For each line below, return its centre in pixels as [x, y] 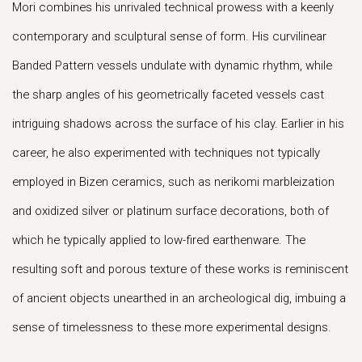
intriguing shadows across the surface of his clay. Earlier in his [178, 124]
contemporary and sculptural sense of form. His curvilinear [169, 36]
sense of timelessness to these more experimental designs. [172, 327]
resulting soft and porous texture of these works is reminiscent [180, 269]
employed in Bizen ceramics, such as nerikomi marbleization [173, 182]
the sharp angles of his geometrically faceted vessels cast [168, 95]
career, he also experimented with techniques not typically [166, 153]
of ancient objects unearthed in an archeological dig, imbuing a [179, 298]
